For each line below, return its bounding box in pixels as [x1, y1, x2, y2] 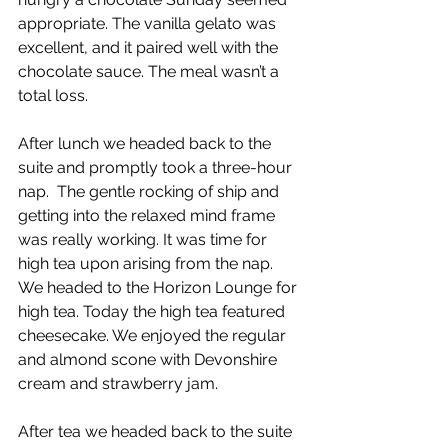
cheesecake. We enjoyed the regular [18, 326, 290, 345]
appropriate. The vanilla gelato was [18, 14, 280, 33]
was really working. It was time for [18, 230, 271, 249]
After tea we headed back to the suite [18, 422, 296, 441]
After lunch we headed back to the [18, 134, 275, 153]
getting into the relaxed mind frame [18, 206, 279, 225]
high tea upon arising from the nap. [18, 254, 277, 273]
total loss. [18, 86, 92, 105]
